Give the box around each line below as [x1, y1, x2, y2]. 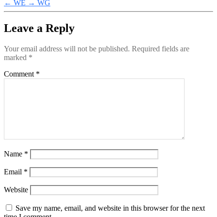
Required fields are [132, 45, 189, 53]
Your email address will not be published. [4, 45, 130, 53]
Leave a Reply [4, 22, 75, 35]
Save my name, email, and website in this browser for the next [15, 204, 205, 213]
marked [4, 53, 29, 62]
